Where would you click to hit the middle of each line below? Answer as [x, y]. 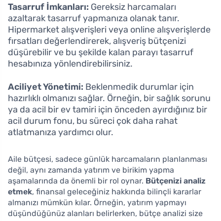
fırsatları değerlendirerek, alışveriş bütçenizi [97, 41]
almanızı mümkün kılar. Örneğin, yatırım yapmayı [97, 202]
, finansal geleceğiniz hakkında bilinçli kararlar [117, 191]
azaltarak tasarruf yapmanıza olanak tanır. [94, 18]
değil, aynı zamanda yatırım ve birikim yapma [91, 170]
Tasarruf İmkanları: [48, 7]
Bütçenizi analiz [176, 181]
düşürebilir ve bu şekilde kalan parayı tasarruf [101, 52]
